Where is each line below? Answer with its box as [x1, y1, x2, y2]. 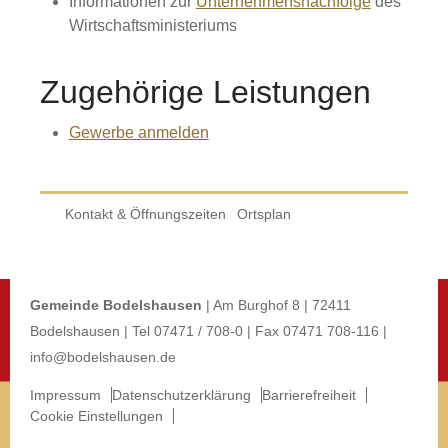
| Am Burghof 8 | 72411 [202, 297, 351, 313]
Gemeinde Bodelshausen [30, 297, 202, 313]
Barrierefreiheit [262, 387, 356, 403]
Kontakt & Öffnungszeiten [65, 206, 227, 222]
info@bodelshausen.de [30, 349, 176, 365]
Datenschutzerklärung [112, 387, 251, 403]
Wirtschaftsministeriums [68, 17, 237, 34]
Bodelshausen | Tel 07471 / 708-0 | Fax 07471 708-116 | [30, 323, 387, 339]
